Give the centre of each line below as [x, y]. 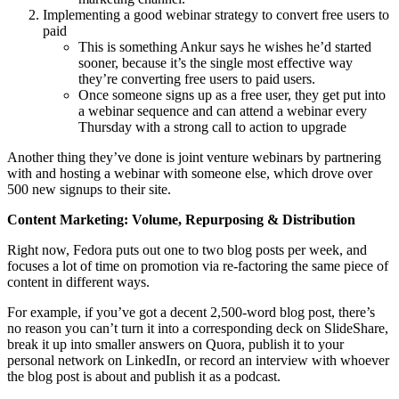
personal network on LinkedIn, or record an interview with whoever [198, 360]
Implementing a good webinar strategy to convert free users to [216, 14]
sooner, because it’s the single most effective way [216, 62]
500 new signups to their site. [89, 189]
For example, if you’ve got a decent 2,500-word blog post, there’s [191, 312]
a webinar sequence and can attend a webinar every [223, 110]
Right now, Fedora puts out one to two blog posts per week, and [187, 249]
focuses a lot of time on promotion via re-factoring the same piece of [198, 265]
